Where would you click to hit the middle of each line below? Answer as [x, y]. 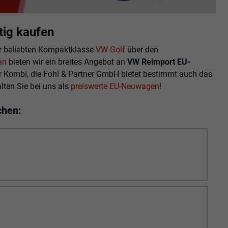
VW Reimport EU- [159, 62]
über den [142, 50]
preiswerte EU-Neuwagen [115, 87]
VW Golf [111, 50]
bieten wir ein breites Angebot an [67, 62]
